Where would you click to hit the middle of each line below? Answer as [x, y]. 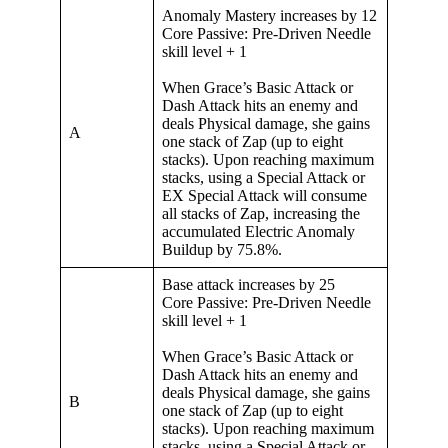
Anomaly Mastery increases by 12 [269, 16]
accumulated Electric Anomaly [258, 232]
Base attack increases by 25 [248, 285]
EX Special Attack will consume [264, 196]
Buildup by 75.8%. [222, 250]
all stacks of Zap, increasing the [261, 214]
